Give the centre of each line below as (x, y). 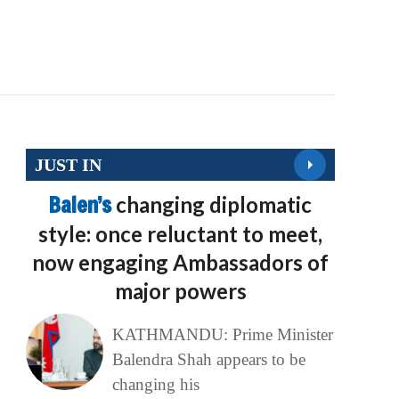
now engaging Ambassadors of (181, 263)
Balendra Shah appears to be (208, 360)
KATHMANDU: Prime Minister (222, 335)
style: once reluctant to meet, (181, 234)
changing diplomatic (214, 205)
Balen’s (83, 205)
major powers (180, 291)
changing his (155, 385)
